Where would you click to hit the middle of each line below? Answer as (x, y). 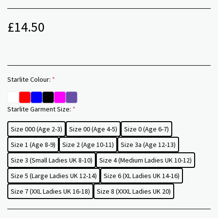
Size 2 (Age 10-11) (88, 145)
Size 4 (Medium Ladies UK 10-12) (145, 160)
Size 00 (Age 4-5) (93, 129)
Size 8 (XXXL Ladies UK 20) (134, 191)
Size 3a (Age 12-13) (148, 145)
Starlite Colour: (30, 79)
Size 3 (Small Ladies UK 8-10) (52, 160)
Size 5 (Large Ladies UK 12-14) (54, 176)
